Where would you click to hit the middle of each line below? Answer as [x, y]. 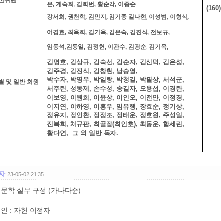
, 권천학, [76, 17]
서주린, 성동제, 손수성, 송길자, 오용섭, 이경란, [115, 89]
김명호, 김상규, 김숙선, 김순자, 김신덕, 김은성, [115, 62]
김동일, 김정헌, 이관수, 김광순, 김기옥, [117, 47]
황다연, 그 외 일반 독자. [82, 133]
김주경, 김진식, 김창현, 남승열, [94, 71]
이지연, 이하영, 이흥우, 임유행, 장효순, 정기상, [115, 107]
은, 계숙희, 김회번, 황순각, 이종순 [92, 5]
